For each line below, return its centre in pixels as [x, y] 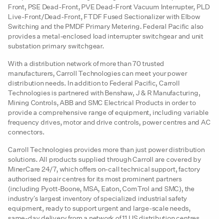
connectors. [26, 132]
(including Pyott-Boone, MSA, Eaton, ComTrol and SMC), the [101, 189]
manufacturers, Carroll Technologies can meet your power [98, 73]
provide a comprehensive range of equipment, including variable [108, 112]
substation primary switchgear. [56, 46]
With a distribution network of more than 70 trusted [86, 64]
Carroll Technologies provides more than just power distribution [106, 150]
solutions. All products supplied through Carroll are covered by [105, 159]
